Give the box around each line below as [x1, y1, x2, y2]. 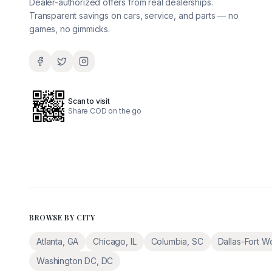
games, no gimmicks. [29, 24, 110, 34]
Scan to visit [68, 97, 110, 106]
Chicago [93, 236, 126, 246]
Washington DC [36, 256, 97, 266]
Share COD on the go [68, 106, 141, 115]
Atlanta [36, 236, 63, 246]
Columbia [151, 236, 188, 246]
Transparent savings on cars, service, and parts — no [29, 10, 239, 21]
